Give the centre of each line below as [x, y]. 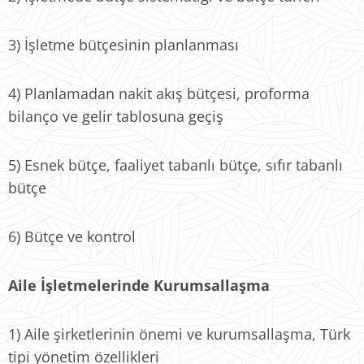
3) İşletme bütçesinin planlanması [123, 45]
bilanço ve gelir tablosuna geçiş [116, 116]
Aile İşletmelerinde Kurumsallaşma [139, 285]
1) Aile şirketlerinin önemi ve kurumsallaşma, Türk [179, 334]
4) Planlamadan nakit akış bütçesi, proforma [159, 93]
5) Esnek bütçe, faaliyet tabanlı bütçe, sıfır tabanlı [175, 165]
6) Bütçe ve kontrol [72, 236]
